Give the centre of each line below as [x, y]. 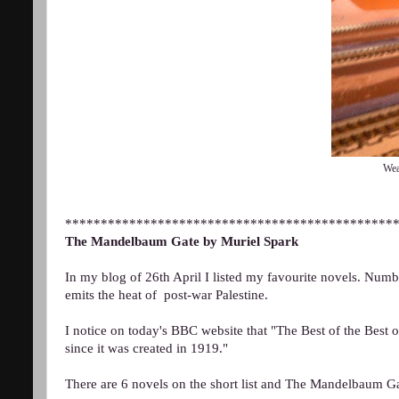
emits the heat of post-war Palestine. [167, 294]
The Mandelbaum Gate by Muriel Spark [182, 241]
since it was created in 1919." [147, 348]
